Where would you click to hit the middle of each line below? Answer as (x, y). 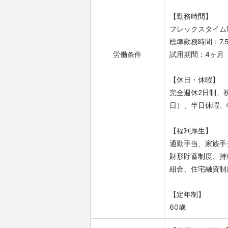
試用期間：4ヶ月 (197, 54)
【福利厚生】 (191, 131)
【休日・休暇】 (194, 80)
